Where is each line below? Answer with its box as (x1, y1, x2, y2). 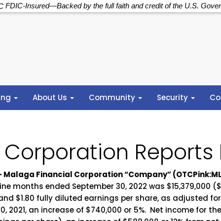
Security (157, 92, 190, 103)
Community (89, 92, 138, 103)
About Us (33, 92, 70, 103)
